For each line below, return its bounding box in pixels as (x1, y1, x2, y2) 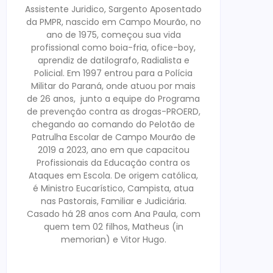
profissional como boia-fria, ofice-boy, (31, 41, 196, 54)
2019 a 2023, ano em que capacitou (37, 144, 190, 156)
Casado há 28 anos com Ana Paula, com (26, 208, 200, 220)
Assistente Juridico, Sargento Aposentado (25, 3, 202, 15)
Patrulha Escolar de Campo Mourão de (31, 131, 196, 143)
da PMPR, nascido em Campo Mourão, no (26, 16, 201, 28)
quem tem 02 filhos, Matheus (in (43, 221, 183, 233)
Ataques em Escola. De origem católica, (29, 169, 198, 182)
